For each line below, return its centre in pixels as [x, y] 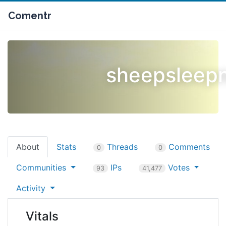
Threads [121, 147]
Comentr [30, 16]
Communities [42, 167]
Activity [32, 188]
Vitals [42, 216]
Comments [188, 147]
